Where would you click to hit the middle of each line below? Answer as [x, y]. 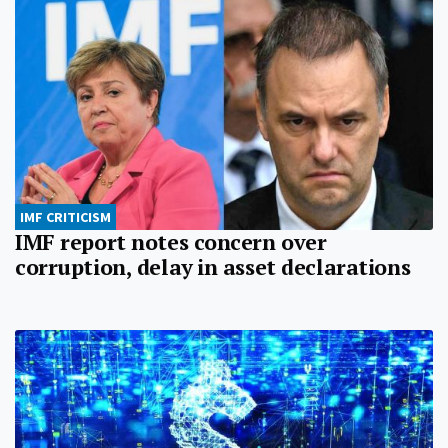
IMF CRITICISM [65, 217]
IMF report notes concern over [171, 242]
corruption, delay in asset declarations [213, 267]
